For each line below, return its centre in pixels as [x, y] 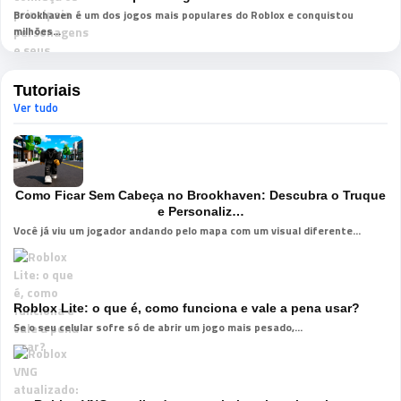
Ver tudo [36, 107]
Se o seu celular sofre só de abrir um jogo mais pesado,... [158, 327]
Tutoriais [47, 90]
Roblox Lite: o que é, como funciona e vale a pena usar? [187, 308]
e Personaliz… [200, 211]
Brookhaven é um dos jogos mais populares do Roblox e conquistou [183, 15]
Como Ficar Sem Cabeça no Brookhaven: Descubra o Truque [200, 195]
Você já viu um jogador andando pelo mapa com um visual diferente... [187, 230]
